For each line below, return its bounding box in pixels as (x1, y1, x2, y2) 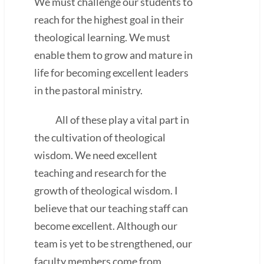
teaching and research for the (34, 166, 166, 179)
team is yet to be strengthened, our (34, 236, 192, 250)
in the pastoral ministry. (34, 83, 143, 97)
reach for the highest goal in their (34, 12, 184, 26)
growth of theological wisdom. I (34, 183, 178, 197)
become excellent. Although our (34, 219, 177, 232)
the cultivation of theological (34, 130, 166, 144)
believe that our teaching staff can (34, 201, 188, 214)
